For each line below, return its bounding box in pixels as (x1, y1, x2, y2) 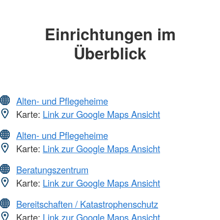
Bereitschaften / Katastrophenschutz (16, 197, 158, 210)
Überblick (74, 41, 146, 65)
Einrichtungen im (44, 22, 176, 46)
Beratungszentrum (16, 163, 88, 176)
